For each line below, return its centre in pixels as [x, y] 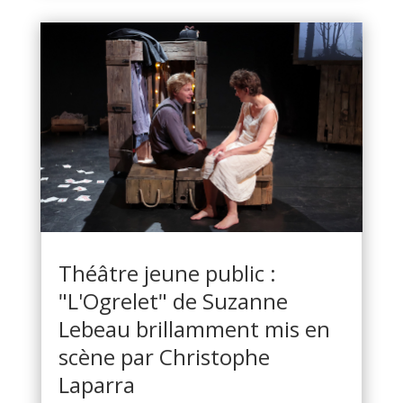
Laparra [96, 385]
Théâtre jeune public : [167, 273]
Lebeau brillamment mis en [194, 329]
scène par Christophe [164, 357]
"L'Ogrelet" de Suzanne [173, 301]
